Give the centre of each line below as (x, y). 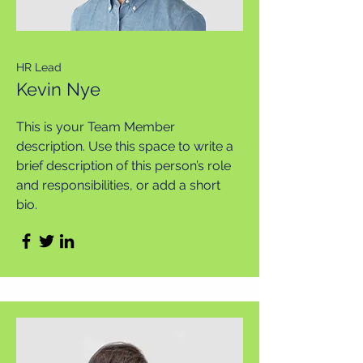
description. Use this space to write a (125, 146)
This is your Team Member (96, 127)
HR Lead (39, 67)
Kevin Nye (58, 89)
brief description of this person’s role (124, 166)
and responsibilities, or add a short (118, 185)
